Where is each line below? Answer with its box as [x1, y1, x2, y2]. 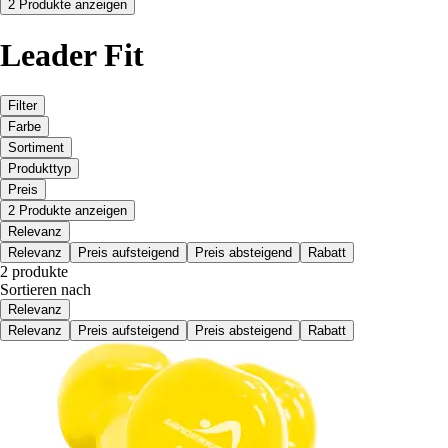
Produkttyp [8, 161, 71, 177]
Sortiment [8, 140, 64, 156]
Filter [8, 98, 37, 114]
